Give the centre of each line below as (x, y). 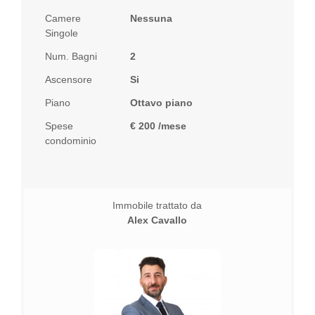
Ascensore (69, 80)
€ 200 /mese (159, 126)
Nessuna (152, 19)
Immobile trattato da (157, 206)
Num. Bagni (71, 57)
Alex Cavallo (157, 220)
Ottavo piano (162, 103)
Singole (62, 33)
